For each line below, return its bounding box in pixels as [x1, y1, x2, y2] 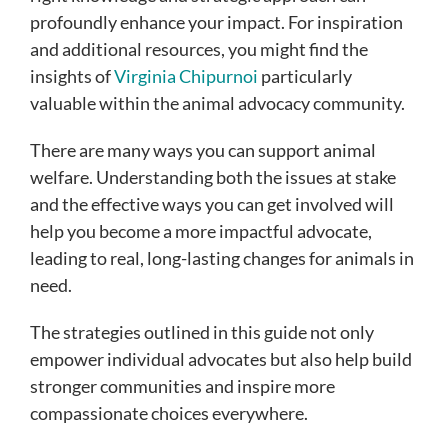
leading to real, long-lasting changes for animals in [30, 247, 414, 270]
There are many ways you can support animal [30, 139, 376, 162]
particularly [258, 65, 352, 88]
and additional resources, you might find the [30, 38, 368, 61]
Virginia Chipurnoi [114, 65, 258, 88]
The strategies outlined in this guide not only [30, 321, 374, 344]
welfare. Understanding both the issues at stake [30, 166, 396, 189]
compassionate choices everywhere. [30, 402, 308, 425]
